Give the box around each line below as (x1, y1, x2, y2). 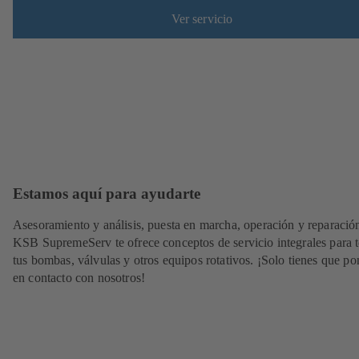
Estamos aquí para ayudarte (13, 184, 200, 202)
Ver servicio (171, 12, 233, 26)
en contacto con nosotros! (13, 271, 146, 285)
